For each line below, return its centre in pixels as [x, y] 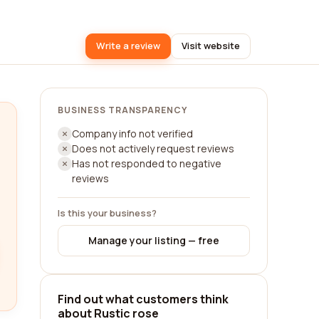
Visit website [211, 46]
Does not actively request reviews [153, 148]
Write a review [128, 46]
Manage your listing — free [154, 240]
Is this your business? [107, 213]
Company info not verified [132, 134]
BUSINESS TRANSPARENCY [123, 110]
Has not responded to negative [147, 163]
